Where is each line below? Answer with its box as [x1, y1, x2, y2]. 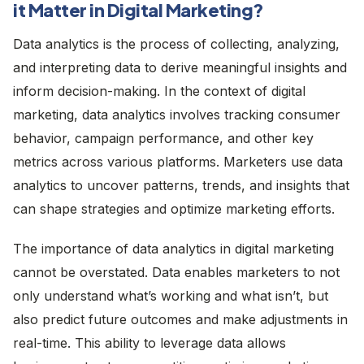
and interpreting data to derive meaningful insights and [13, 58, 347, 76]
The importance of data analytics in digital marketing [13, 240, 334, 257]
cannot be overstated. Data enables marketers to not [13, 263, 340, 280]
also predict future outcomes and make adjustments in [13, 310, 348, 327]
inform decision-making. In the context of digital [13, 82, 305, 99]
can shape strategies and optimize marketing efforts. [13, 200, 335, 217]
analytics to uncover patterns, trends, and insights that [13, 176, 349, 193]
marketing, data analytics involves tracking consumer [13, 106, 340, 123]
